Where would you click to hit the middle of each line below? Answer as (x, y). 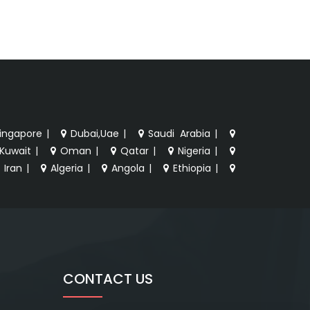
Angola (128, 168)
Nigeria (194, 151)
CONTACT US (108, 279)
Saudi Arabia (180, 133)
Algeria (66, 168)
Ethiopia (192, 168)
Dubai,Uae (95, 133)
